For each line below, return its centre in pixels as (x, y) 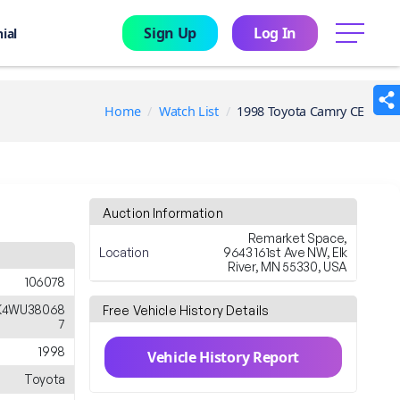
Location (124, 252)
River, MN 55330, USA (287, 267)
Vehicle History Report (223, 357)
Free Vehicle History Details (186, 310)
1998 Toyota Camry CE (300, 111)
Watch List (188, 111)
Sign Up (170, 33)
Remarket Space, (297, 238)
